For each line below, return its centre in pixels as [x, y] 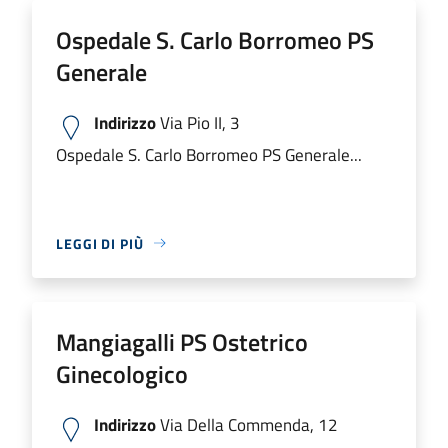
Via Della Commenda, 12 [247, 424]
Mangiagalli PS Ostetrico [182, 341]
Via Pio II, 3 [198, 122]
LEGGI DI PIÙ [100, 243]
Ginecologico [122, 373]
